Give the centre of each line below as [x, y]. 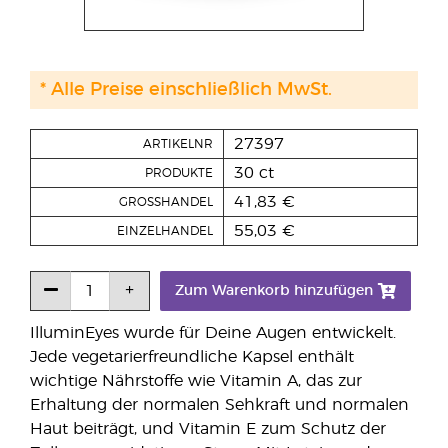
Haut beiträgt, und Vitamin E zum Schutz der [208, 429]
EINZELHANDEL [165, 231]
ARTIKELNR [178, 144]
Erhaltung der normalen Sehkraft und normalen [219, 405]
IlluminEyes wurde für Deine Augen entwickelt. [213, 333]
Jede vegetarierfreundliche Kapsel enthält [192, 357]
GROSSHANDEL [166, 202]
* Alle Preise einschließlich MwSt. [186, 90]
